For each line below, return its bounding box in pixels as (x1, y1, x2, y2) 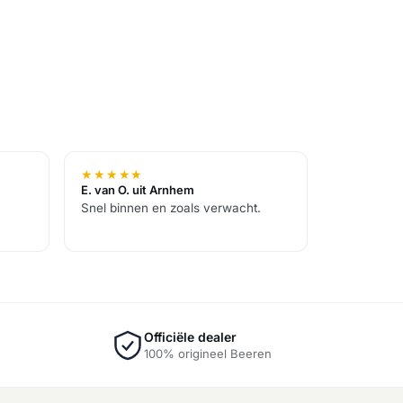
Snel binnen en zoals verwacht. (81, 201, 261, 216)
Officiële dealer (144, 329, 237, 345)
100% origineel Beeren (144, 346, 272, 362)
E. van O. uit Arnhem (81, 183, 194, 198)
